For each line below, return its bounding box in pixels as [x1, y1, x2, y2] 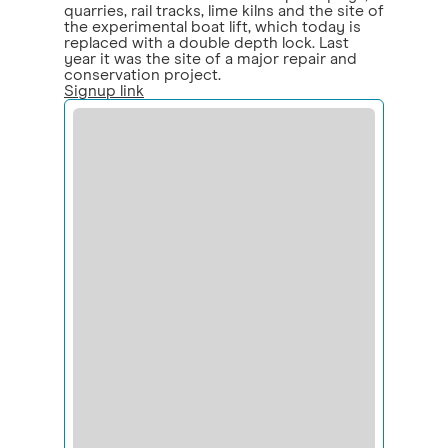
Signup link [64, 83, 144, 100]
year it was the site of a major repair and [64, 51, 357, 68]
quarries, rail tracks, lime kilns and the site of [64, 3, 384, 20]
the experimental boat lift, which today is [64, 19, 361, 36]
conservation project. [64, 67, 221, 84]
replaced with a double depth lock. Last [64, 35, 349, 52]
